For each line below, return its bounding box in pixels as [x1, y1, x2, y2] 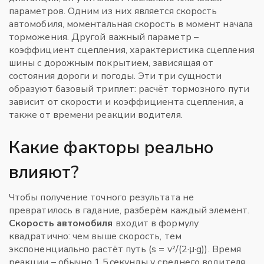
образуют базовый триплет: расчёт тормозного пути [9, 82, 249, 95]
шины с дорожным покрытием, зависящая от [9, 57, 214, 70]
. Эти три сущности [134, 70, 222, 82]
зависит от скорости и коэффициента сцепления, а [9, 95, 243, 108]
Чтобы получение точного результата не [9, 191, 194, 204]
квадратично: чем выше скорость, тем [9, 230, 181, 243]
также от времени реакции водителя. [9, 108, 183, 121]
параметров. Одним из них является [9, 5, 176, 18]
